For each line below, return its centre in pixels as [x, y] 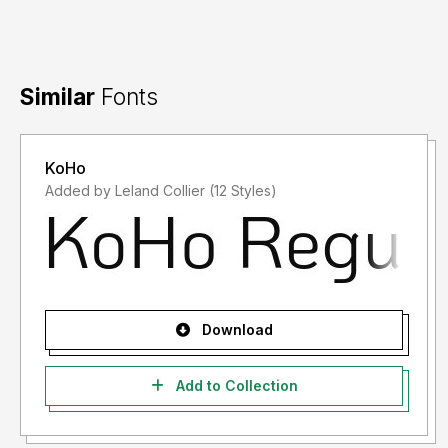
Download [235, 330]
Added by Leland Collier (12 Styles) [243, 191]
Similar [57, 97]
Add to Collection [234, 386]
